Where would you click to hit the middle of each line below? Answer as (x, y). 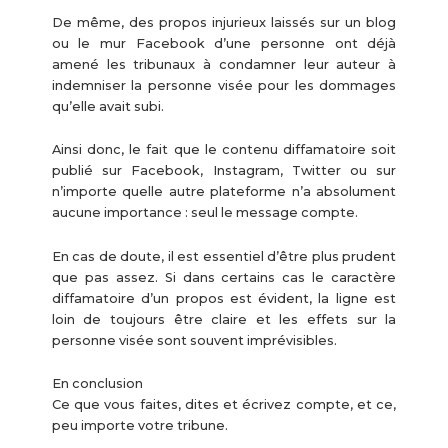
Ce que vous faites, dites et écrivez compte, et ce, (224, 405)
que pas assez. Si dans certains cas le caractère (224, 277)
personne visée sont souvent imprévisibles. (194, 340)
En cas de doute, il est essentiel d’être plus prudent (224, 256)
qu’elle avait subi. (107, 106)
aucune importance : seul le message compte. (204, 213)
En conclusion (97, 384)
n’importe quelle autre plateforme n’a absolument (224, 192)
